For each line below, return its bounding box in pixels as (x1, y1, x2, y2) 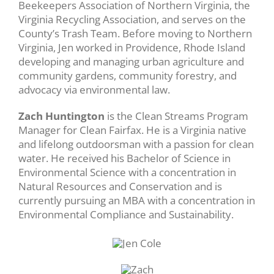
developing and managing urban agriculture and (18, 54, 244, 68)
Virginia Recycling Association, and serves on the (18, 12, 246, 26)
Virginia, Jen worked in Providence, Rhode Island (18, 40, 245, 54)
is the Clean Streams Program (105, 109, 248, 123)
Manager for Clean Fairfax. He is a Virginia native (18, 123, 246, 137)
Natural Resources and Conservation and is (18, 179, 222, 193)
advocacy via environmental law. (18, 83, 170, 97)
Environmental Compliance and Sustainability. (18, 207, 234, 221)
